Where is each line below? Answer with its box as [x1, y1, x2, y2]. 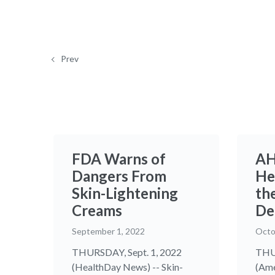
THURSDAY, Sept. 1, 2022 [72, 246, 182, 258]
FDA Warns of [72, 150, 166, 168]
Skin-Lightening [72, 184, 178, 203]
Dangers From [72, 167, 166, 185]
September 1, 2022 [72, 226, 145, 237]
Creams [72, 201, 122, 220]
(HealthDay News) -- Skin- [72, 261, 183, 273]
